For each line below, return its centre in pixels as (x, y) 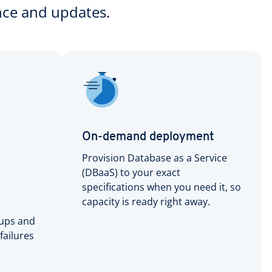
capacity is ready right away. (146, 201)
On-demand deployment (148, 137)
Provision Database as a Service (155, 158)
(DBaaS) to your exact (131, 172)
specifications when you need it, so (161, 187)
